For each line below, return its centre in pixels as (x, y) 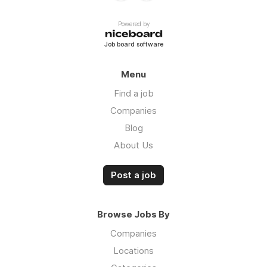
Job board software (133, 45)
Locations (133, 251)
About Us (133, 145)
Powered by (133, 24)
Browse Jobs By (133, 215)
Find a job (133, 94)
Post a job (133, 176)
